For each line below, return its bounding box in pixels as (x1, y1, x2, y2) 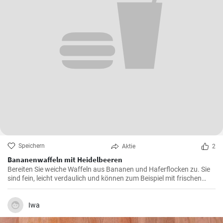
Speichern (18, 142, 45, 149)
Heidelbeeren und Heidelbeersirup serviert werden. (7, 183, 161, 191)
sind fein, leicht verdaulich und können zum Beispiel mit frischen (7, 174, 202, 182)
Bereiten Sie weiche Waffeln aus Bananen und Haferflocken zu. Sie (7, 165, 210, 173)
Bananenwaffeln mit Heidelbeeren (7, 155, 122, 164)
